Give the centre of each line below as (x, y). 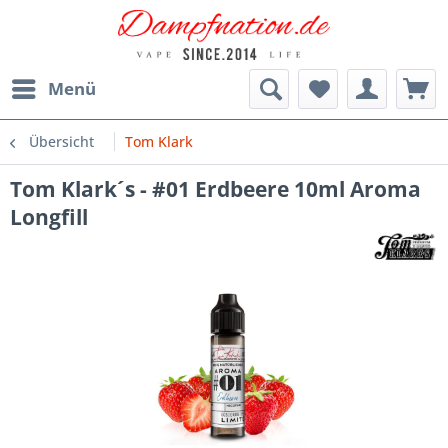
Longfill (49, 216)
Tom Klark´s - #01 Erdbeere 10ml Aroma (215, 188)
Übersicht (61, 141)
